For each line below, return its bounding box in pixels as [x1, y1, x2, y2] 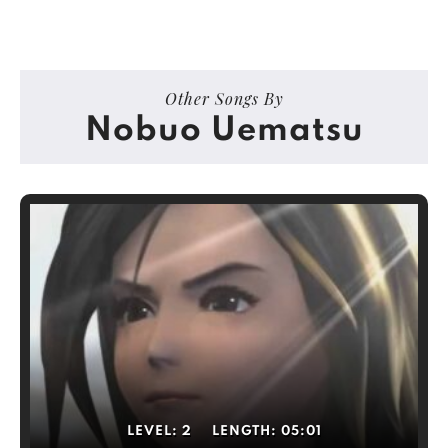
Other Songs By [164, 88, 284, 109]
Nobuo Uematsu [84, 114, 364, 148]
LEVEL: [126, 425, 182, 438]
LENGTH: [211, 425, 281, 438]
